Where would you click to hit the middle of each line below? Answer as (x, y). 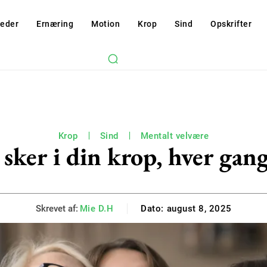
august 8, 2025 (199, 209)
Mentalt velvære (175, 136)
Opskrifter (231, 24)
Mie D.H (96, 208)
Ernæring (55, 24)
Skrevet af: (57, 208)
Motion (106, 24)
